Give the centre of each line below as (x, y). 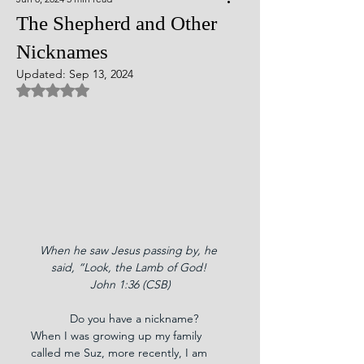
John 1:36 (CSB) (130, 284)
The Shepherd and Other (117, 23)
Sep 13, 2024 (101, 74)
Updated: (43, 74)
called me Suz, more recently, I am (121, 352)
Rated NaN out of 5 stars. (117, 89)
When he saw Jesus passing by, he (130, 250)
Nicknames (62, 52)
